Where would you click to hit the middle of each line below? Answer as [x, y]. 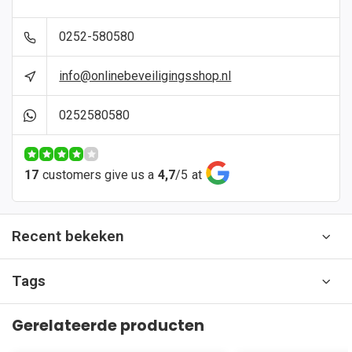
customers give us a [98, 175]
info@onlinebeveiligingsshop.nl [145, 75]
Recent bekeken [68, 236]
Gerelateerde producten [108, 326]
